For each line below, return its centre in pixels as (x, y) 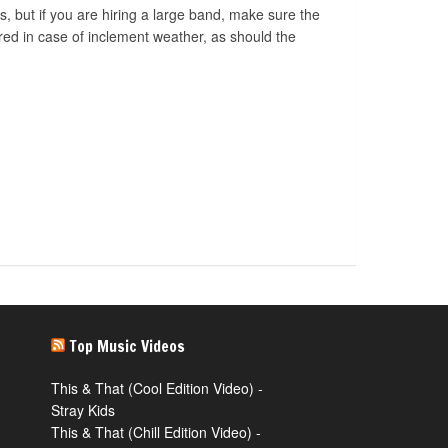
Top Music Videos (127, 346)
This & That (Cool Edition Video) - (157, 388)
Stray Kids (83, 410)
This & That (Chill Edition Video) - (156, 432)
